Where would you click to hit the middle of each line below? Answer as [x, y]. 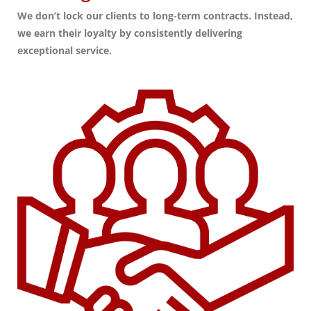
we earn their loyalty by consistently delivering [130, 33]
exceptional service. [65, 51]
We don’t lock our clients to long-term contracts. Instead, [155, 16]
